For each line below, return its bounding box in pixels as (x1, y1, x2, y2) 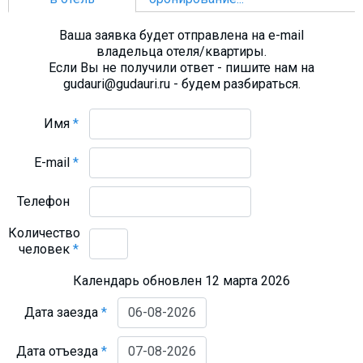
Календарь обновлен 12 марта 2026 (73, 272, 290, 288)
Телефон (17, 193, 74, 209)
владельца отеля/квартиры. (96, 43, 267, 59)
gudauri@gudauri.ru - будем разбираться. (62, 75, 301, 92)
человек (19, 241, 74, 257)
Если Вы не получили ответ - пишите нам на (49, 59, 314, 75)
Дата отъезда (16, 343, 102, 359)
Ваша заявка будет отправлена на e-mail (59, 27, 304, 43)
